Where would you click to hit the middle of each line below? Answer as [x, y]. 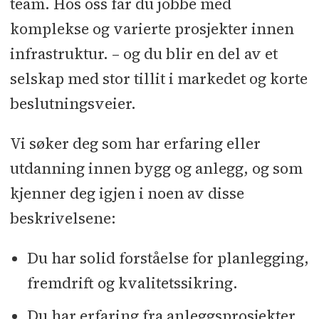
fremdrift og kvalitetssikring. [132, 283]
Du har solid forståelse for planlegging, [168, 258]
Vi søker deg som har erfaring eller [135, 144]
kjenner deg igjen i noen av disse [127, 194]
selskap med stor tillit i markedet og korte [158, 78]
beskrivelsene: [63, 219]
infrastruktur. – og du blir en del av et [143, 53]
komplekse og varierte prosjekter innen [152, 28]
